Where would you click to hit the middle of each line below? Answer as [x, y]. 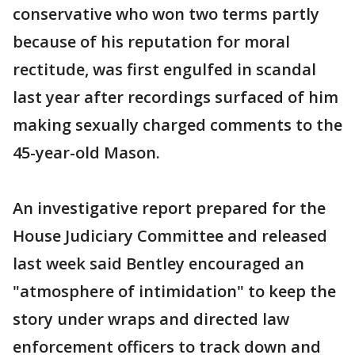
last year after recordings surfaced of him [176, 97]
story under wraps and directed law [151, 319]
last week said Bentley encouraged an [158, 264]
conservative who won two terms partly [166, 14]
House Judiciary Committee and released [170, 236]
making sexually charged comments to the [177, 125]
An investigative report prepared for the [169, 208]
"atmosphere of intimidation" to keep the [174, 292]
